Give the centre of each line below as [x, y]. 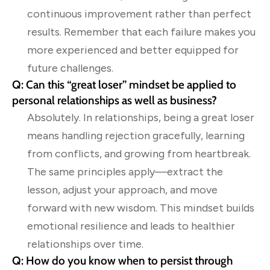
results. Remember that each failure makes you [141, 32]
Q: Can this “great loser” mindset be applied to [124, 84]
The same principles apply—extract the [125, 171]
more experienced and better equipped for [133, 50]
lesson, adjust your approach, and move [122, 190]
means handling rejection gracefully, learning [136, 135]
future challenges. [70, 68]
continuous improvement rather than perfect [139, 14]
